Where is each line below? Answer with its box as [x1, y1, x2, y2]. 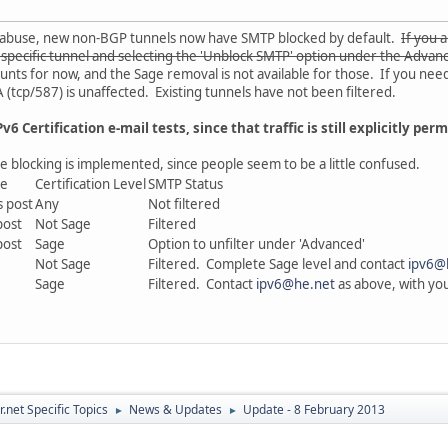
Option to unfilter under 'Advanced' [148, 234, 365, 253]
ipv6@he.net [256, 274, 335, 293]
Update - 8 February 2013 [243, 400, 385, 418]
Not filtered [148, 194, 220, 213]
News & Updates [129, 400, 222, 418]
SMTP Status [148, 174, 223, 193]
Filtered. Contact [148, 274, 256, 293]
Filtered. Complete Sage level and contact [148, 254, 408, 273]
